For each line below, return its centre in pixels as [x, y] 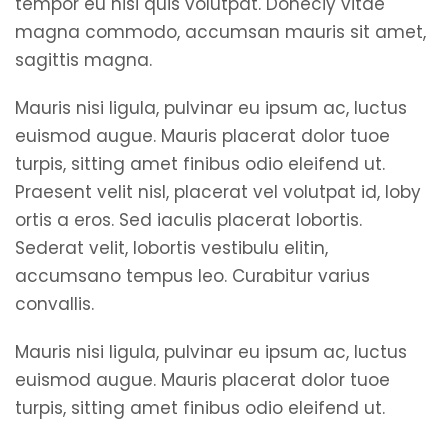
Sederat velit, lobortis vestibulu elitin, [171, 248]
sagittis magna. [83, 60]
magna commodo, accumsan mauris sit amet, [220, 32]
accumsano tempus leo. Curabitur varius [192, 276]
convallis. [54, 304]
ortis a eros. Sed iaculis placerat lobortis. [188, 220]
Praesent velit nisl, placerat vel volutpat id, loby [218, 192]
